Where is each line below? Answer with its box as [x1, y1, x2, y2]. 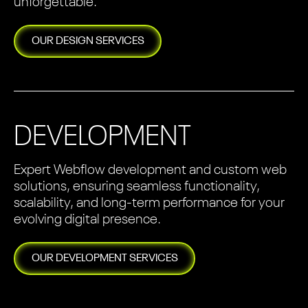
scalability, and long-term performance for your [14, 196, 285, 210]
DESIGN [55, 35, 93, 47]
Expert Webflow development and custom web [14, 163, 287, 177]
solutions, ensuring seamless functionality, [14, 179, 260, 194]
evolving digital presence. [14, 212, 161, 227]
